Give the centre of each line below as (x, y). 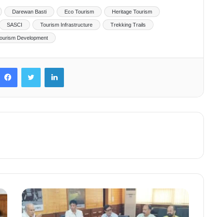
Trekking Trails (128, 24)
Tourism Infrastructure (66, 24)
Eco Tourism (79, 11)
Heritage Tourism (132, 11)
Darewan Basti (29, 11)
